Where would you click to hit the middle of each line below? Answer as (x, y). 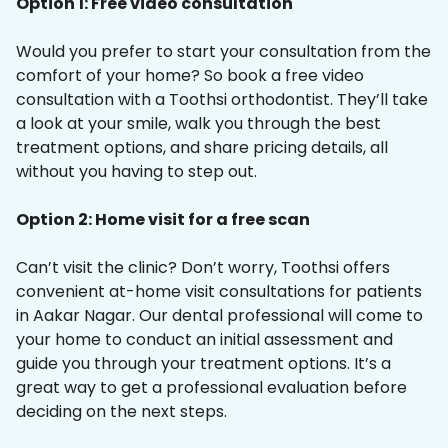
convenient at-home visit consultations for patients (219, 292)
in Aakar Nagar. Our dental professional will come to (219, 316)
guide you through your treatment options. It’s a (203, 364)
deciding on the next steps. (121, 412)
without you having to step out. (136, 172)
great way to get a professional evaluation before (211, 388)
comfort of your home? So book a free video (190, 76)
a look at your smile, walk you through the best (198, 124)
